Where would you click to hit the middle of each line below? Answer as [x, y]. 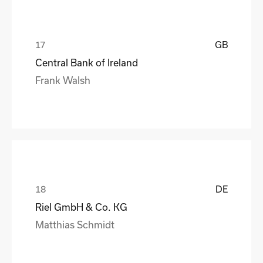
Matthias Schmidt [75, 224]
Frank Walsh [63, 80]
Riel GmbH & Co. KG [81, 207]
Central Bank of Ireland [87, 62]
